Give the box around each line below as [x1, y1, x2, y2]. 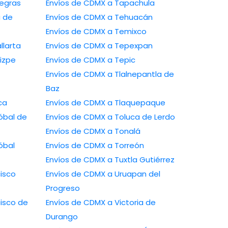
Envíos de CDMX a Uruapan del [45, 168, 107, 180]
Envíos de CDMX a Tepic [107, 54, 135, 66]
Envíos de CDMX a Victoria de [45, 197, 107, 208]
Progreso [45, 183, 80, 194]
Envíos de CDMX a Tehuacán [107, 12, 153, 23]
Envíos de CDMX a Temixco [107, 26, 147, 37]
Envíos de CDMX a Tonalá [107, 126, 140, 137]
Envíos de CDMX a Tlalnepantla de [45, 69, 107, 80]
